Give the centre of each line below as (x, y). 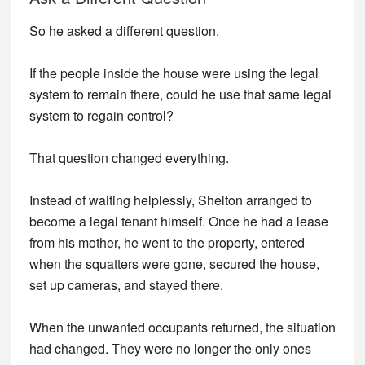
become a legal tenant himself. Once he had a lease (178, 221)
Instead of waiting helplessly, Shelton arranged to (170, 200)
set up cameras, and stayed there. (126, 285)
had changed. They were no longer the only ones (170, 348)
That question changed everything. (129, 158)
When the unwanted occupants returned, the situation (182, 327)
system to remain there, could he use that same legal (180, 94)
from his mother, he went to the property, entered (167, 242)
